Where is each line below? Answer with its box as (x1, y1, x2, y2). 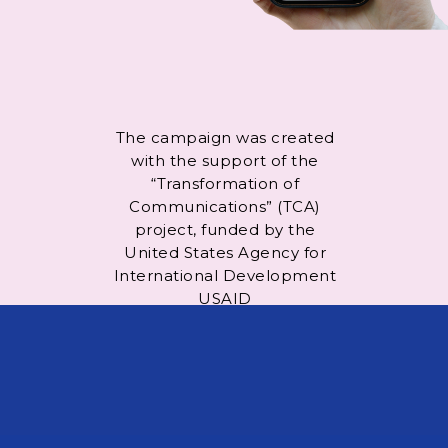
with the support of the (131, 150, 319, 170)
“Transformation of (151, 173, 299, 193)
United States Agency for (124, 242, 326, 262)
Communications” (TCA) (129, 196, 321, 216)
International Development (113, 265, 337, 285)
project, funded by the (134, 219, 316, 239)
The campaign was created (115, 127, 335, 147)
